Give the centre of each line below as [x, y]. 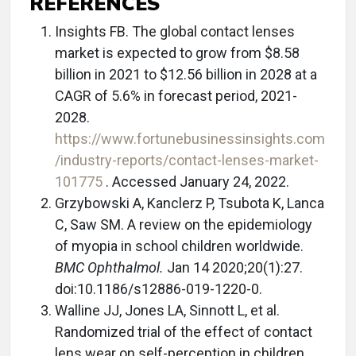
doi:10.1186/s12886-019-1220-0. [159, 288]
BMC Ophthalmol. [109, 267]
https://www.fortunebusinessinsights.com [190, 138]
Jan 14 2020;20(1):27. [233, 267]
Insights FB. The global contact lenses [175, 31]
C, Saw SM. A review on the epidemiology [184, 224]
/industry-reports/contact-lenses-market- [187, 160]
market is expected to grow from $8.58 [177, 52]
